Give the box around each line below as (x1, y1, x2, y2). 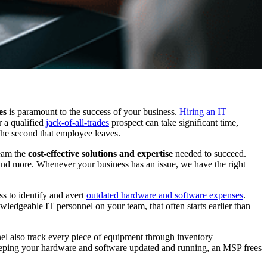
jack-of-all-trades (46, 117, 109, 128)
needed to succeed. (173, 148, 246, 159)
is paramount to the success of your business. (7, 107, 179, 117)
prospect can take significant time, (109, 117, 238, 128)
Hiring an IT (179, 107, 226, 117)
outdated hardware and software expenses (86, 190, 243, 201)
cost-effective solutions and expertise (28, 148, 173, 159)
